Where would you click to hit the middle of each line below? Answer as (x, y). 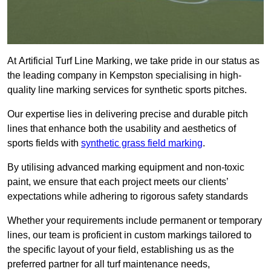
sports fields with (44, 143)
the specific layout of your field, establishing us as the (121, 250)
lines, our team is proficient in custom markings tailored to (129, 235)
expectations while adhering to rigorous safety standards (128, 197)
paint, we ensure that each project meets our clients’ (118, 182)
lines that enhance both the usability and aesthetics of (122, 129)
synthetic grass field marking (142, 143)
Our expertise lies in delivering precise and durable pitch (128, 114)
